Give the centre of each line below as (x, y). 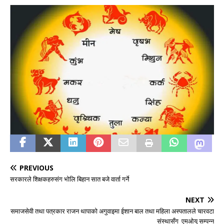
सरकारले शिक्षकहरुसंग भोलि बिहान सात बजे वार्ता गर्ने (69, 179)
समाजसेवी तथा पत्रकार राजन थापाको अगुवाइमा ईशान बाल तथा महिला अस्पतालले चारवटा (112, 211)
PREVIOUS (36, 168)
